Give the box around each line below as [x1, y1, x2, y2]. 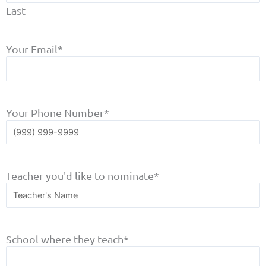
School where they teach [6, 233, 123, 246]
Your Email [6, 42, 58, 55]
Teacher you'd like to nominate [6, 169, 154, 182]
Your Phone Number [6, 106, 104, 119]
